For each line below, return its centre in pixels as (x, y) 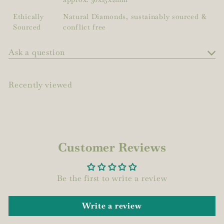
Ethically (28, 16)
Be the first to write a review (112, 178)
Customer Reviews (112, 147)
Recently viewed (40, 84)
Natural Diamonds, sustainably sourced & (135, 16)
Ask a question (37, 52)
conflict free (85, 27)
